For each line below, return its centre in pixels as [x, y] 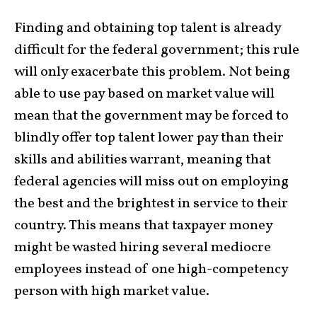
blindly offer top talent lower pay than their [149, 138]
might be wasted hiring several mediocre [143, 248]
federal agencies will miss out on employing [151, 182]
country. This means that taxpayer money [143, 226]
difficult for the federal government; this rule [157, 51]
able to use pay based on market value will [144, 94]
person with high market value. [112, 292]
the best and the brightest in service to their [151, 204]
